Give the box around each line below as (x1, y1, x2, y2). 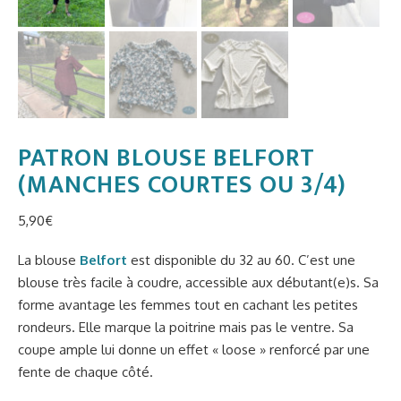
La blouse (18, 252, 80, 269)
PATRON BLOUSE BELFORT (18, 137, 315, 180)
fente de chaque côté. (18, 363, 153, 381)
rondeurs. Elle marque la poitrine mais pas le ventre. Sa (18, 319, 354, 337)
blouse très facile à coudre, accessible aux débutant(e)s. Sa (18, 274, 379, 292)
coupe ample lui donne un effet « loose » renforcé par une (18, 341, 370, 359)
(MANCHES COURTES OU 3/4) (18, 164, 346, 207)
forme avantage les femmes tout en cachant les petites (18, 296, 358, 314)
